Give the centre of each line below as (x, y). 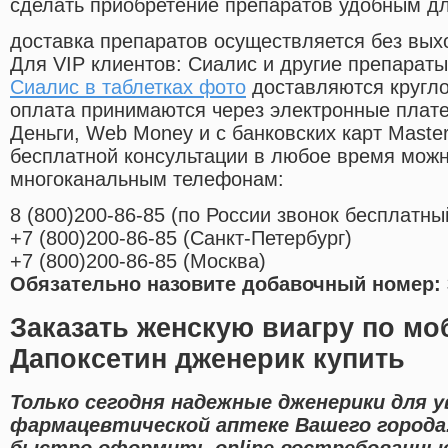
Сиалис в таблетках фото (128, 87)
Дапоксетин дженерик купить (207, 358)
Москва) (228, 261)
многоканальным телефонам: (147, 179)
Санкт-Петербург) (271, 238)
